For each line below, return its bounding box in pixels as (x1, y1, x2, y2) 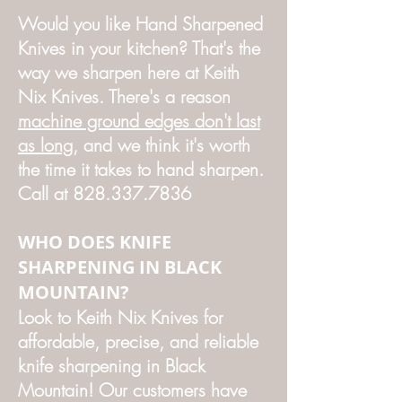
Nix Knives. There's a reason (18, 84, 231, 109)
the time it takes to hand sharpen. (18, 157, 264, 181)
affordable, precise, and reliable (18, 329, 258, 354)
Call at (18, 181, 73, 205)
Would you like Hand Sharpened (18, 12, 263, 36)
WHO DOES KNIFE (18, 230, 171, 254)
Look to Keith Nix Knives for (18, 305, 223, 329)
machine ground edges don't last (18, 109, 260, 133)
